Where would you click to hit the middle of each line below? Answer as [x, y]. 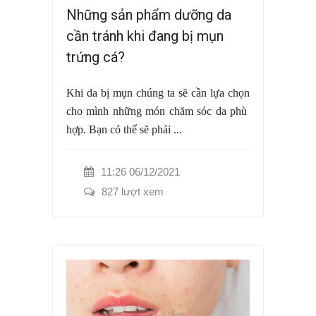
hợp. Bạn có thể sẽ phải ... [124, 129]
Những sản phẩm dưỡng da [149, 14]
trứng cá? [96, 57]
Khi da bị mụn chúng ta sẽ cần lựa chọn [158, 92]
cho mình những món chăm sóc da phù [158, 111]
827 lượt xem [133, 191]
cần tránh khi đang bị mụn [145, 36]
